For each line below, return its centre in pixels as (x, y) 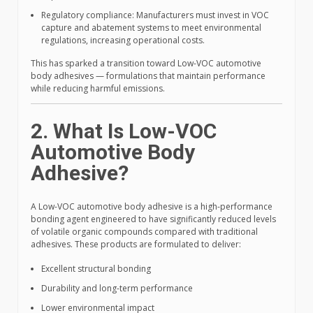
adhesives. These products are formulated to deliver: (136, 244)
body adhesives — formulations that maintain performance (148, 76)
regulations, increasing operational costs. (123, 40)
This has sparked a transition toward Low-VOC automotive (146, 63)
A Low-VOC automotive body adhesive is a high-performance (152, 206)
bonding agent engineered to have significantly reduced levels (153, 219)
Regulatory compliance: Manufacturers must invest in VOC (155, 15)
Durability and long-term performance (117, 288)
